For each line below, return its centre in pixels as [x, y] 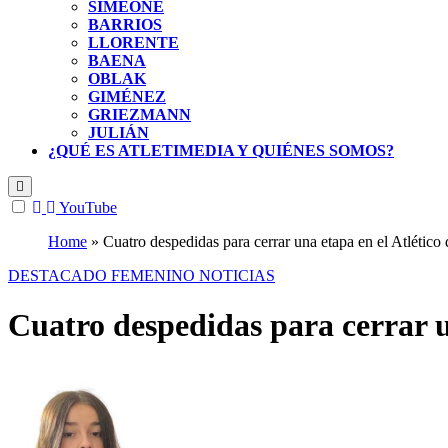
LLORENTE [133, 43]
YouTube [88, 208]
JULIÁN [118, 133]
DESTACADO [59, 276]
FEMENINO [155, 276]
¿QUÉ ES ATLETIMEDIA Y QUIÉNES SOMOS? [221, 151]
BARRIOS [125, 25]
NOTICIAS [237, 276]
